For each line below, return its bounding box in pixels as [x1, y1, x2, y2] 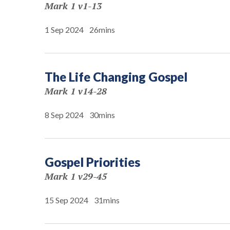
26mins [89, 25, 115, 34]
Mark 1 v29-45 [45, 170, 107, 182]
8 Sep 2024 [45, 110, 84, 120]
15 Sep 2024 [45, 195, 88, 205]
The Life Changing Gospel [45, 69, 187, 84]
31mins [94, 195, 120, 205]
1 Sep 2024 [45, 25, 84, 34]
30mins [89, 110, 115, 120]
